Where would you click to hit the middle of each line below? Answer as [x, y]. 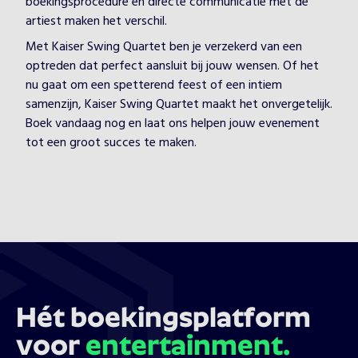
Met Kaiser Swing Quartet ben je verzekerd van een [164, 47]
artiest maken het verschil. [96, 22]
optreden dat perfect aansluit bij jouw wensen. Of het [172, 66]
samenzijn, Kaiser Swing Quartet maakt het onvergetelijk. [179, 105]
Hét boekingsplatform [163, 320]
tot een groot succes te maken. [111, 143]
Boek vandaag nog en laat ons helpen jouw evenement [173, 124]
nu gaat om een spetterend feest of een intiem [154, 86]
